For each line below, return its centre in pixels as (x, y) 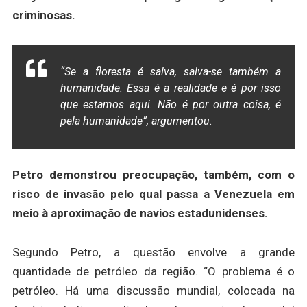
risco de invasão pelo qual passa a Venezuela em (153, 194)
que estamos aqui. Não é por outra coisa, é (171, 105)
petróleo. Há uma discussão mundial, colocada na (153, 290)
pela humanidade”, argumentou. (136, 121)
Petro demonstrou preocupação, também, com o (153, 175)
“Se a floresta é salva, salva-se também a (171, 72)
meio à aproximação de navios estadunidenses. (140, 213)
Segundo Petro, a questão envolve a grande (153, 252)
